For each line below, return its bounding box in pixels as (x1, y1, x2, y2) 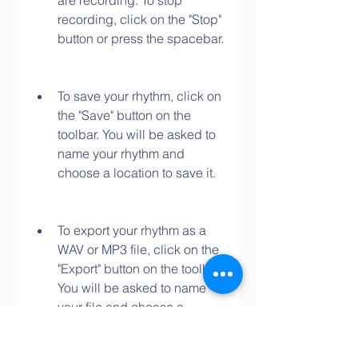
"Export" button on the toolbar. (58, 261, 223, 276)
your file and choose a (58, 299, 184, 315)
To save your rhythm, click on (58, 88, 221, 104)
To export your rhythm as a (58, 222, 206, 238)
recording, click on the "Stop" (58, 11, 221, 27)
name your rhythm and (58, 145, 185, 161)
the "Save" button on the (58, 107, 191, 123)
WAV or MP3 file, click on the (58, 241, 219, 257)
